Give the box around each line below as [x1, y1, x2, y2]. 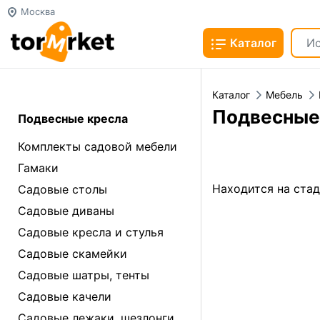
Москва [18, 6, 55, 17]
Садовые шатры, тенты [18, 268, 149, 282]
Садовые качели [18, 289, 111, 304]
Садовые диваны [18, 204, 114, 218]
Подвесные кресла [18, 111, 128, 126]
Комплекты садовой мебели [18, 139, 177, 154]
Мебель [266, 89, 304, 101]
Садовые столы [18, 182, 107, 196]
